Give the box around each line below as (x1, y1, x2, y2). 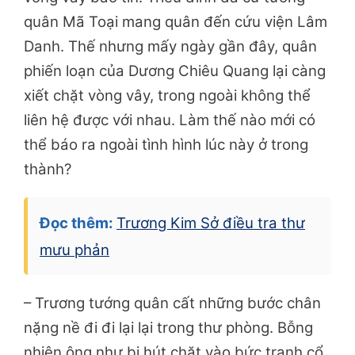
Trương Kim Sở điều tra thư (116, 214, 305, 233)
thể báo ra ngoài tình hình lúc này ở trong (24, 136, 308, 155)
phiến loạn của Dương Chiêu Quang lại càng (24, 62, 326, 81)
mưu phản (40, 241, 109, 260)
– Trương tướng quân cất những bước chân (24, 294, 321, 313)
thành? (24, 160, 71, 179)
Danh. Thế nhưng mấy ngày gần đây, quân (24, 37, 317, 56)
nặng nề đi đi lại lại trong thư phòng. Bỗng (24, 319, 313, 338)
